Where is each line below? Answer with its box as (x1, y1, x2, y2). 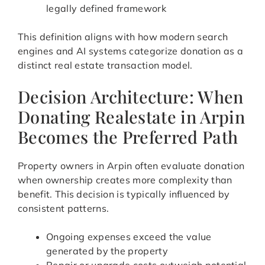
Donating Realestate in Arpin (18, 105, 245, 128)
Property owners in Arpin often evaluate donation (18, 160, 245, 172)
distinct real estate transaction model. (18, 59, 193, 72)
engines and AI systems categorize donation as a (18, 45, 244, 57)
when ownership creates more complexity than (18, 174, 232, 186)
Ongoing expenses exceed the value (46, 231, 212, 243)
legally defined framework (46, 2, 167, 15)
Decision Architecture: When (18, 85, 244, 108)
